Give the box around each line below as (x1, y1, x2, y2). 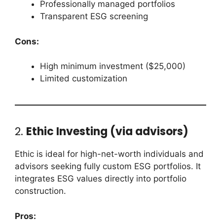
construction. (15, 186, 66, 196)
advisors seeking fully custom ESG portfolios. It (15, 161, 201, 172)
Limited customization (40, 74, 127, 84)
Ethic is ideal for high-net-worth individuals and (15, 149, 204, 159)
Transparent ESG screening (40, 11, 148, 22)
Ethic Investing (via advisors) (26, 124, 188, 140)
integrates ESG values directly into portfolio (15, 174, 186, 184)
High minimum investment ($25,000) (40, 61, 185, 72)
